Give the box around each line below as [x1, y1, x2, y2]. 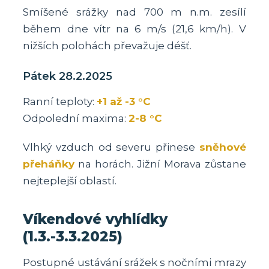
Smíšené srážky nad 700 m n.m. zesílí [23, 5, 246, 18]
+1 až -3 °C [97, 95, 151, 107]
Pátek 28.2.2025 [23, 69, 113, 83]
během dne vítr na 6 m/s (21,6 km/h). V [23, 22, 246, 35]
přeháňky [23, 157, 75, 170]
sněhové [199, 141, 246, 153]
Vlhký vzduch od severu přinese [23, 141, 199, 153]
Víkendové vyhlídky [23, 211, 168, 228]
